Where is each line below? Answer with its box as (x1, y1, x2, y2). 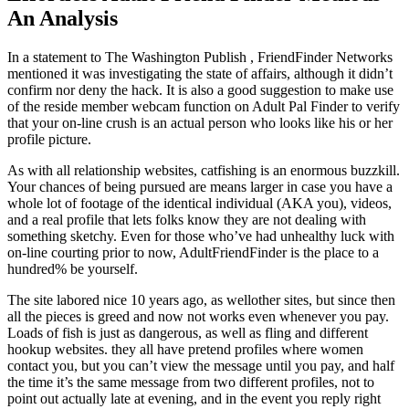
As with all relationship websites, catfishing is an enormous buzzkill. (7, 162, 400, 178)
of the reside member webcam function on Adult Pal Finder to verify (7, 98, 400, 114)
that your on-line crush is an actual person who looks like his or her (7, 114, 393, 131)
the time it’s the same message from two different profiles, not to (7, 373, 374, 390)
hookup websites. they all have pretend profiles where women (7, 341, 363, 357)
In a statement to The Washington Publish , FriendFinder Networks (7, 48, 393, 65)
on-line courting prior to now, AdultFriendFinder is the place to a (7, 244, 379, 260)
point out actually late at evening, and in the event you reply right (7, 390, 381, 406)
